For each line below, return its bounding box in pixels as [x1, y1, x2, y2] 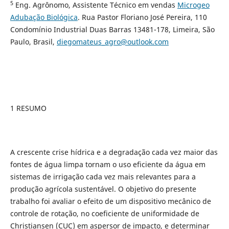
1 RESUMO [10, 103, 47, 113]
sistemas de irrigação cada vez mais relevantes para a [10, 172, 196, 182]
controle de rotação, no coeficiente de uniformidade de [10, 209, 199, 219]
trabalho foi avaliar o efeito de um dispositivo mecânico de [10, 196, 211, 207]
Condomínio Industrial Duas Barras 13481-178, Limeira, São [10, 25, 215, 35]
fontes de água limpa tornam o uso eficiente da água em [10, 159, 205, 170]
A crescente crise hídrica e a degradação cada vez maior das [10, 147, 218, 157]
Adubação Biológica [10, 12, 78, 22]
